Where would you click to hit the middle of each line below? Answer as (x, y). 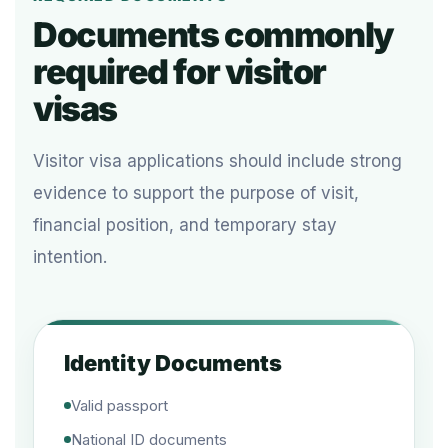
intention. (70, 257)
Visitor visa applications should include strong (217, 161)
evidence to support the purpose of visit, (196, 193)
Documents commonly (213, 34)
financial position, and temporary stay (185, 225)
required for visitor (180, 71)
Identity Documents (173, 363)
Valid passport (119, 405)
